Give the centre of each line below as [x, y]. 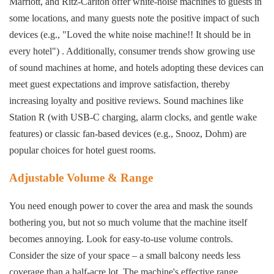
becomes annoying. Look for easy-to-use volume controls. [121, 239]
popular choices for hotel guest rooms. [83, 150]
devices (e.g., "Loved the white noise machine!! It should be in [130, 35]
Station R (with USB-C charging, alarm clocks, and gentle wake [133, 117]
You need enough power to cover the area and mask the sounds [131, 206]
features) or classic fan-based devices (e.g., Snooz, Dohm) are [128, 134]
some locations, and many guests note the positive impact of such [134, 18]
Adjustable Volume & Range [81, 178]
